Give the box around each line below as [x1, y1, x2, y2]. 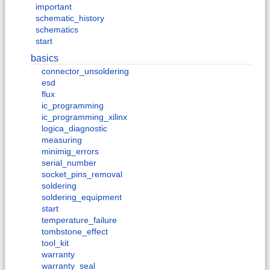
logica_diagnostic [42, 124, 107, 134]
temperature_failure [42, 215, 117, 225]
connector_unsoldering [42, 66, 129, 77]
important [36, 1, 72, 11]
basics [31, 52, 58, 63]
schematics [36, 24, 78, 34]
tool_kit [42, 238, 69, 248]
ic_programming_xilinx [42, 112, 127, 122]
